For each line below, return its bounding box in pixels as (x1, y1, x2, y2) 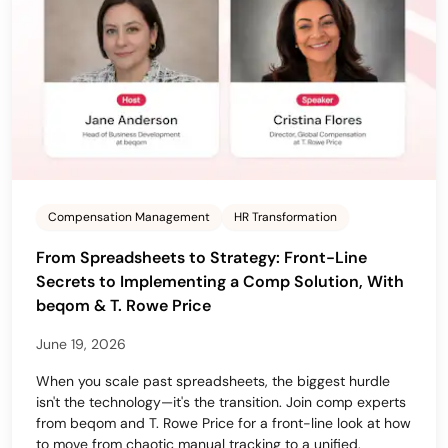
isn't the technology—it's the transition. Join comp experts (36, 393, 406, 412)
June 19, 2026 (36, 335, 126, 354)
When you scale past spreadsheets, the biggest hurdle (36, 372, 390, 391)
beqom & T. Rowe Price (36, 295, 211, 317)
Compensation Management (48, 209, 210, 226)
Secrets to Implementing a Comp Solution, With (36, 271, 404, 293)
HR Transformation (234, 209, 337, 226)
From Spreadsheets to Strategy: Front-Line (36, 247, 367, 269)
